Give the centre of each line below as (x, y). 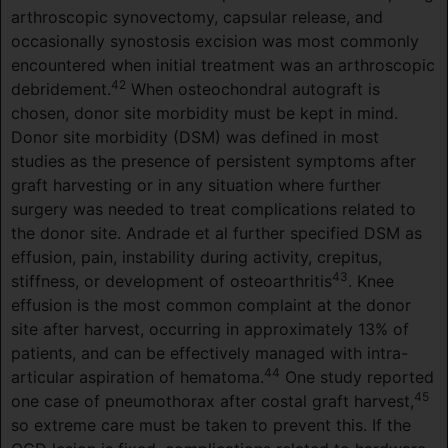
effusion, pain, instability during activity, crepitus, (196, 257)
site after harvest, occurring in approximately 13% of (210, 329)
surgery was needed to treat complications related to (213, 209)
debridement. (61, 89)
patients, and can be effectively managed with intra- (209, 353)
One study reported (357, 377)
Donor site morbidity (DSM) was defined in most (195, 137)
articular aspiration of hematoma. (137, 377)
